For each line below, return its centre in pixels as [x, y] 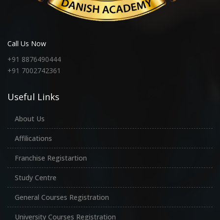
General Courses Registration [62, 197]
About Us [30, 118]
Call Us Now [27, 43]
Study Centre [36, 177]
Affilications [33, 138]
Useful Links [33, 96]
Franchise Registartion [51, 158]
